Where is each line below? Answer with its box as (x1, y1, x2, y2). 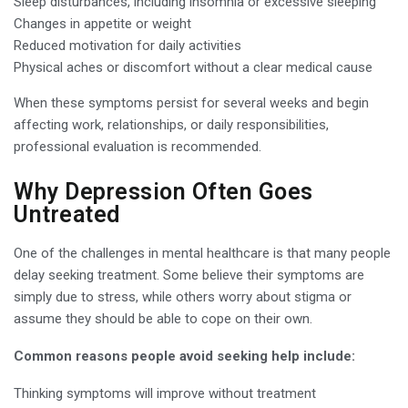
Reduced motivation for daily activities (14, 36, 241, 54)
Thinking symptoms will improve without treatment (14, 384, 316, 402)
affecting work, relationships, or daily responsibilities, (14, 116, 329, 133)
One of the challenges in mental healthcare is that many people (14, 244, 391, 261)
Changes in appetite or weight (14, 15, 191, 32)
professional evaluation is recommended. (14, 138, 261, 155)
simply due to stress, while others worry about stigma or (14, 288, 352, 305)
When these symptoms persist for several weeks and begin (14, 94, 369, 111)
